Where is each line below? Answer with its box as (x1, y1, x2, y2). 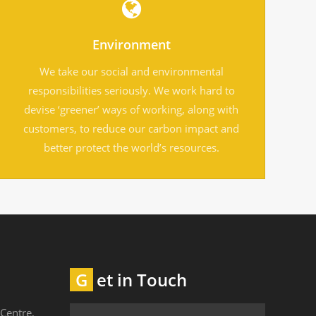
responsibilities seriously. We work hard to (28, 83, 235, 97)
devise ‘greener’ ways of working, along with (24, 102, 238, 116)
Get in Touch (96, 267, 187, 291)
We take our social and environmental (39, 63, 224, 78)
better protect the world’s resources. (43, 140, 219, 154)
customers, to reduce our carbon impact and (23, 121, 239, 135)
